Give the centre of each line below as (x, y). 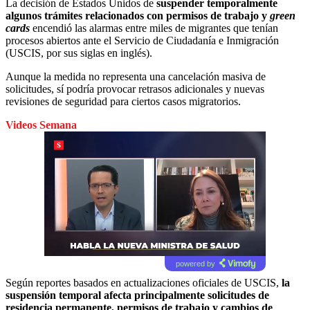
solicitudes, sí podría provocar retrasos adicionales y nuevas (135, 89)
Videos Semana (41, 125)
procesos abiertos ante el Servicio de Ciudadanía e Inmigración (142, 40)
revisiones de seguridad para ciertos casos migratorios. (123, 101)
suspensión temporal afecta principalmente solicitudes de (137, 295)
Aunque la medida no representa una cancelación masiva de (136, 76)
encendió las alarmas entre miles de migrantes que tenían (154, 28)
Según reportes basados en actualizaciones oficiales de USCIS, (142, 282)
